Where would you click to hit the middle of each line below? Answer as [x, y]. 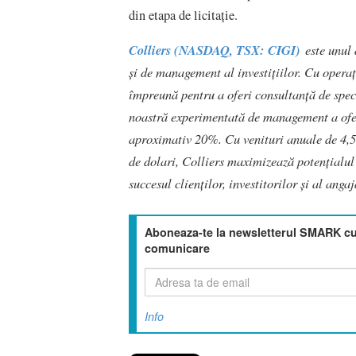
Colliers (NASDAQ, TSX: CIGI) [215, 50]
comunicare [177, 248]
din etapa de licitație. [183, 15]
